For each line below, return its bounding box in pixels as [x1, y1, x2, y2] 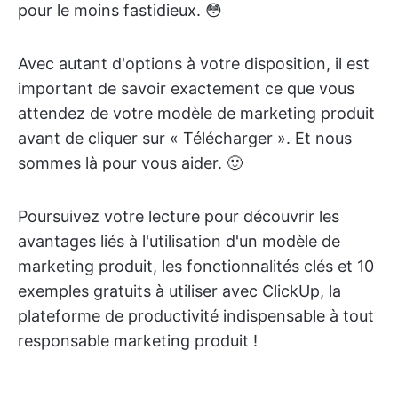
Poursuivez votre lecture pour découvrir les [18, 207, 339, 226]
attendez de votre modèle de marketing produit [18, 104, 375, 123]
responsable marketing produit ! [18, 331, 258, 350]
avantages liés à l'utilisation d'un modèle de [18, 232, 340, 251]
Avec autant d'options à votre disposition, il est [18, 54, 370, 73]
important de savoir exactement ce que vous [18, 79, 354, 98]
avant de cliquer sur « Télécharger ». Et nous [18, 129, 352, 147]
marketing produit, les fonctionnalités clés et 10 [18, 257, 374, 275]
